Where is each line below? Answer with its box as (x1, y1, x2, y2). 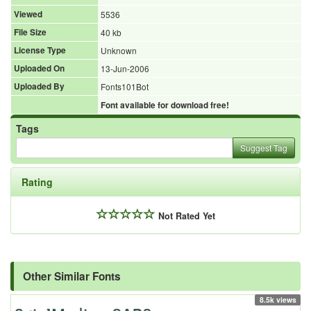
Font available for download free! (101, 99, 229, 112)
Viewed (14, 8, 42, 21)
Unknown (101, 44, 137, 57)
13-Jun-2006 (101, 62, 149, 75)
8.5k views (259, 294, 296, 305)
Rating (22, 175, 53, 190)
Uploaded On (14, 62, 65, 75)
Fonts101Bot (101, 81, 149, 93)
